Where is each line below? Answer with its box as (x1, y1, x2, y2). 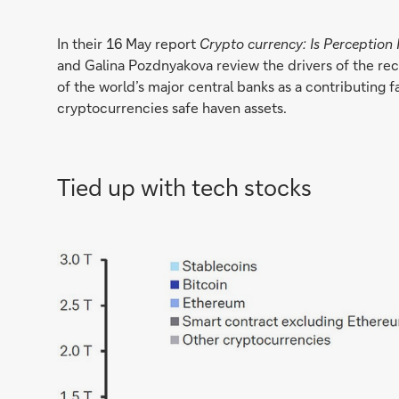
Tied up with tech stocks (57, 172, 312, 202)
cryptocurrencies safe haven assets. (57, 98, 287, 117)
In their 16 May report (57, 34, 199, 53)
